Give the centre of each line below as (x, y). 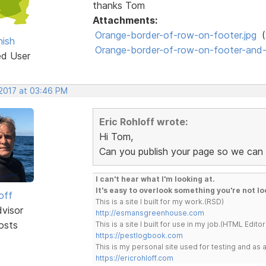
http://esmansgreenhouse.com (150, 213)
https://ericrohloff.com (134, 258)
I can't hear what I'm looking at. (155, 179)
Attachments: (125, 20)
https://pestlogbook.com (139, 235)
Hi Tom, (116, 136)
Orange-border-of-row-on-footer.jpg (175, 35)
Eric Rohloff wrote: (143, 121)
